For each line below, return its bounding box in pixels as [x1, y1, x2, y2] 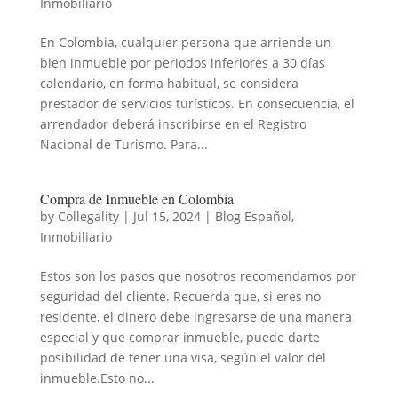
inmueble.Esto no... [39, 370, 155, 386]
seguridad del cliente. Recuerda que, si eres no [39, 288, 321, 305]
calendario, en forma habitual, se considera [39, 75, 298, 92]
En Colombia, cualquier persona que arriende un [39, 34, 331, 51]
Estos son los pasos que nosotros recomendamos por [39, 267, 356, 284]
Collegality [57, 208, 119, 225]
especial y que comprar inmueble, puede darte [39, 329, 320, 346]
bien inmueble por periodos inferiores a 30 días [39, 54, 325, 71]
